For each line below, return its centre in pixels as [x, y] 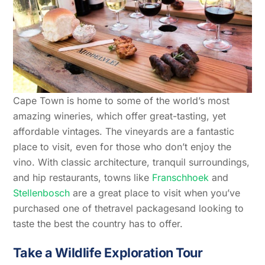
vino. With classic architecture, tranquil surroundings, [132, 162]
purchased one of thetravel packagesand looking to [129, 209]
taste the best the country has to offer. [98, 224]
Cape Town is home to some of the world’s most [122, 101]
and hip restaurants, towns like [83, 178]
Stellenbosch [42, 193]
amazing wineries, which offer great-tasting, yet [120, 116]
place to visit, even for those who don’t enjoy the [122, 147]
